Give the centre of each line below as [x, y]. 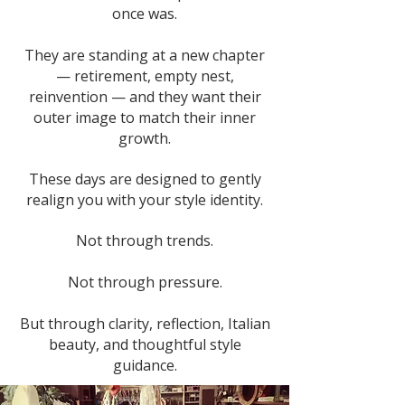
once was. [145, 14]
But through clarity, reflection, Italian [145, 324]
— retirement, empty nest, [145, 76]
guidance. [145, 365]
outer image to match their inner [145, 118]
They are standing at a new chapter [145, 55]
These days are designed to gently [145, 179]
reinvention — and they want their [145, 97]
